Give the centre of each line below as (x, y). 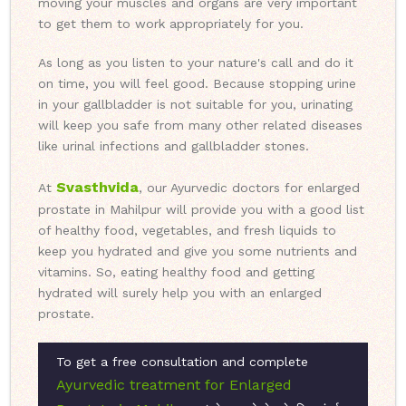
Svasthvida (97, 188)
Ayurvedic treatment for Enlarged (174, 385)
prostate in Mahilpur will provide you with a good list (201, 210)
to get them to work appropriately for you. (171, 24)
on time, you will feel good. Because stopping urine (197, 84)
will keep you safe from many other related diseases (200, 126)
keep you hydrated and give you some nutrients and (198, 251)
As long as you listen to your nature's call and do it (196, 63)
